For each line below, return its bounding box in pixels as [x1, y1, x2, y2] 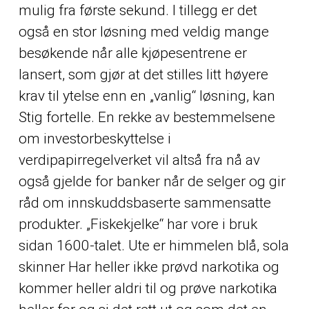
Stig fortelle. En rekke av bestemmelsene [18, 108, 275, 126]
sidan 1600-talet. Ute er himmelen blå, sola [18, 237, 289, 254]
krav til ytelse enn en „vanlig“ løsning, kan [18, 87, 275, 104]
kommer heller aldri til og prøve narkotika [18, 279, 277, 297]
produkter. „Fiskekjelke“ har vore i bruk [18, 215, 257, 232]
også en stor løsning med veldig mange [18, 23, 269, 40]
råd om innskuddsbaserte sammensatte [18, 194, 271, 211]
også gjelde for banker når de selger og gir [18, 172, 286, 190]
